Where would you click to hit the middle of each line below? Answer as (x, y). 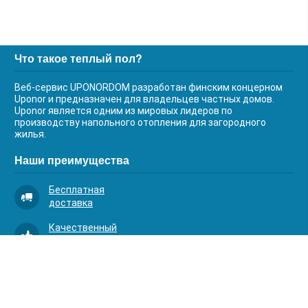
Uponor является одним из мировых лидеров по (123, 111)
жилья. (30, 134)
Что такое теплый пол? (78, 58)
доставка (71, 203)
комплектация (82, 278)
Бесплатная (77, 190)
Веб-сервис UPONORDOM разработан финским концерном (148, 87)
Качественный (83, 228)
